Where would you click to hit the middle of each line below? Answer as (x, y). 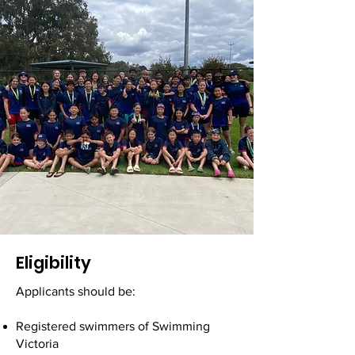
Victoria (53, 344)
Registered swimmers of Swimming (113, 326)
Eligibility (53, 263)
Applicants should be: (125, 291)
